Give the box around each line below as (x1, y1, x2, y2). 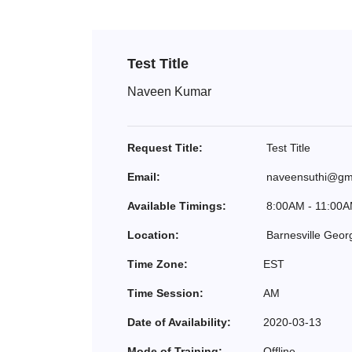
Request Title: (127, 141, 203, 154)
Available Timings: (127, 200, 226, 212)
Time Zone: (127, 258, 188, 270)
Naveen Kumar (127, 85, 211, 98)
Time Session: (127, 287, 203, 299)
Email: (127, 170, 160, 183)
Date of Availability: (127, 316, 231, 328)
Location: (127, 229, 179, 241)
